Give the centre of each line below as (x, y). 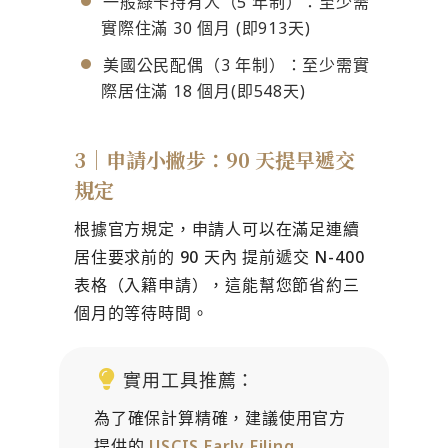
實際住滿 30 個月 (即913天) (206, 27)
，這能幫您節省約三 (284, 284)
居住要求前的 (124, 256)
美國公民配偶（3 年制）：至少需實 (236, 64)
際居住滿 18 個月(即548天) (203, 90)
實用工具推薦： (189, 379)
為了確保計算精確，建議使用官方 (220, 417)
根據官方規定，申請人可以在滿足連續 (217, 228)
